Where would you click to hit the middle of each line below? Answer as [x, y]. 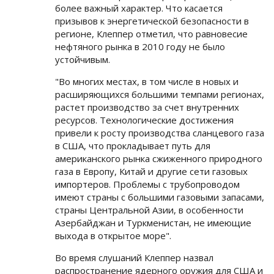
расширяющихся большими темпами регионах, [160, 94]
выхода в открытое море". [113, 235]
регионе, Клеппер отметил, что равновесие [151, 34]
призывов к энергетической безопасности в [152, 21]
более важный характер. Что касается [139, 8]
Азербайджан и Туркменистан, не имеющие [153, 223]
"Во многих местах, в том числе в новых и [147, 81]
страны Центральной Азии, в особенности [149, 210]
